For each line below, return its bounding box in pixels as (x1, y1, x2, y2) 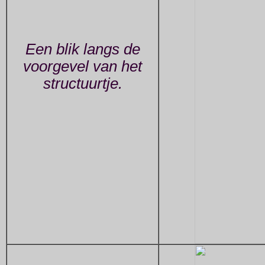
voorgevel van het (23, 58, 142, 75)
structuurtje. (43, 75, 122, 92)
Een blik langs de (25, 41, 140, 58)
